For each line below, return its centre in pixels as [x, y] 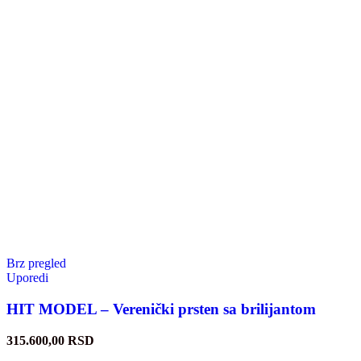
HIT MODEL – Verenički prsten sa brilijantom [161, 309]
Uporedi [27, 278]
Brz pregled [36, 263]
